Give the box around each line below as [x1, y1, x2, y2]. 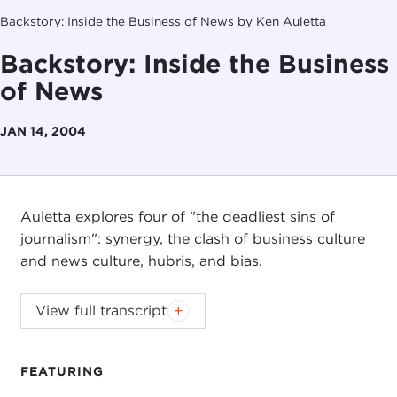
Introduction [48, 309, 140, 327]
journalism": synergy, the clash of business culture [19, 230, 365, 248]
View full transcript [35, 301, 167, 319]
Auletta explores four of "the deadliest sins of [19, 208, 335, 226]
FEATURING [19, 364, 104, 379]
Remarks [48, 335, 111, 353]
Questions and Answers [48, 361, 220, 378]
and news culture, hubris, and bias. [19, 253, 262, 270]
